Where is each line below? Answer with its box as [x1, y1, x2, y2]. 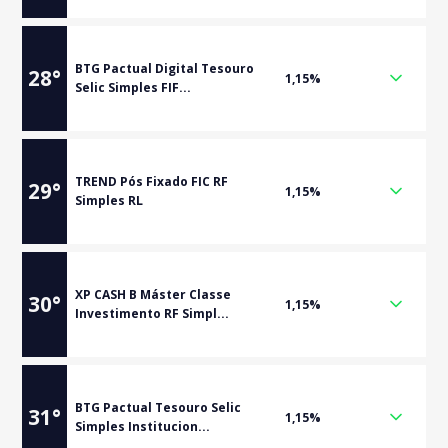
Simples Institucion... [75, 418, 211, 435]
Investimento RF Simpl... [75, 305, 230, 322]
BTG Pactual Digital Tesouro [75, 60, 255, 77]
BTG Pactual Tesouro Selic [75, 399, 242, 416]
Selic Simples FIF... [75, 79, 192, 96]
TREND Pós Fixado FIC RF [75, 173, 229, 190]
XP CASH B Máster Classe [75, 286, 232, 303]
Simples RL [75, 192, 144, 209]
